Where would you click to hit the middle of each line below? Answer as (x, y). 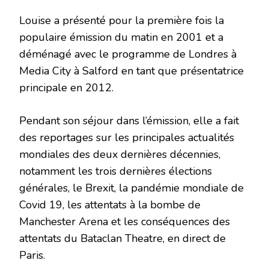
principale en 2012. (66, 88)
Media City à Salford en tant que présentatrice (131, 71)
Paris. (32, 255)
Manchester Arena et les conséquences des (125, 222)
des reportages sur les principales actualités (127, 138)
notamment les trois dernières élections (116, 171)
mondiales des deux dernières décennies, (120, 155)
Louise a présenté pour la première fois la (122, 21)
